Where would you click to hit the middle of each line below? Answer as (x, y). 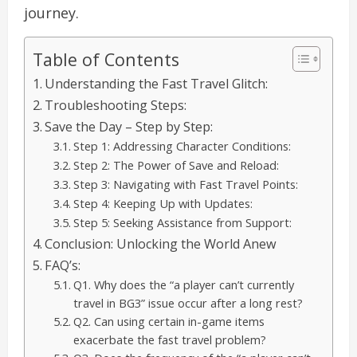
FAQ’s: (65, 266)
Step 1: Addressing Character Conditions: (182, 146)
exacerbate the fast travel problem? (169, 340)
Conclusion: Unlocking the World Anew (161, 244)
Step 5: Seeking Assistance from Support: (182, 223)
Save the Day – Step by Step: (129, 127)
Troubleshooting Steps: (116, 106)
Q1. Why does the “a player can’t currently (183, 285)
